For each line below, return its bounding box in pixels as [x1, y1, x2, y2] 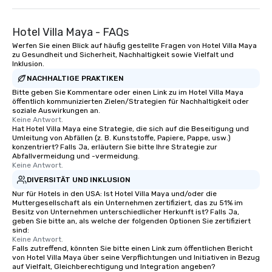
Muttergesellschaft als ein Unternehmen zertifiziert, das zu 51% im [12, 199, 243, 208]
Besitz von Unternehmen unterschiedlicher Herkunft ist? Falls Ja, [12, 208, 239, 217]
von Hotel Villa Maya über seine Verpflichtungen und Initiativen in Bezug [12, 253, 260, 262]
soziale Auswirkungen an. [12, 106, 100, 115]
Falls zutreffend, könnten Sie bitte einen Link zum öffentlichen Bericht [12, 244, 253, 253]
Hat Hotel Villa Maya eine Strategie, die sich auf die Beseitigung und [12, 124, 249, 134]
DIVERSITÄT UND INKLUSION [27, 175, 131, 184]
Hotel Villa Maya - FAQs [12, 25, 129, 39]
